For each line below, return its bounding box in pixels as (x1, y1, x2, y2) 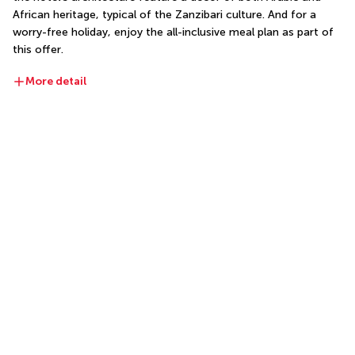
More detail (25, 74, 87, 89)
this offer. (13, 43, 63, 57)
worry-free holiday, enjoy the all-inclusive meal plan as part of (13, 25, 334, 40)
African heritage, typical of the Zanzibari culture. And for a (13, 8, 316, 22)
